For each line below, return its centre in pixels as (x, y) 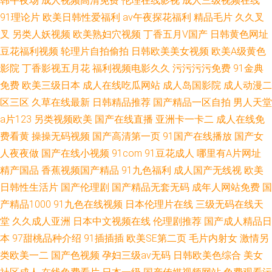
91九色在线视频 (88, 204)
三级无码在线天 (229, 204)
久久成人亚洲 (41, 221)
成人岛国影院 (192, 85)
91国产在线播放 (197, 136)
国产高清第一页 (126, 136)
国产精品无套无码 (151, 187)
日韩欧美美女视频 (170, 51)
